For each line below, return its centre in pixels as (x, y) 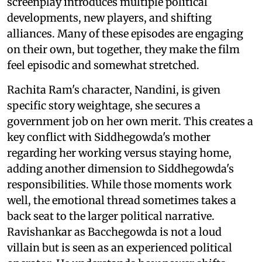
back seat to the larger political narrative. (111, 216)
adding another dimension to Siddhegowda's (120, 169)
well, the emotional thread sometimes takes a (122, 201)
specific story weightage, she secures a (104, 106)
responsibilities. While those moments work (119, 185)
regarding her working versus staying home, (119, 153)
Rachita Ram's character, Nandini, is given (114, 90)
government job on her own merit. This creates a (130, 122)
